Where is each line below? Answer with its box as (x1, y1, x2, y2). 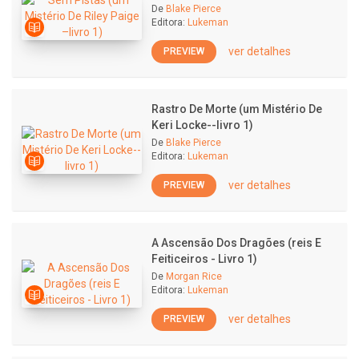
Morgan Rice (166, 271, 222, 282)
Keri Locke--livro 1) (151, 119, 253, 131)
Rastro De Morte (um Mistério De (151, 103, 322, 115)
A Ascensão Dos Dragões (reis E (151, 236, 321, 249)
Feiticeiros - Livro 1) (151, 252, 257, 265)
